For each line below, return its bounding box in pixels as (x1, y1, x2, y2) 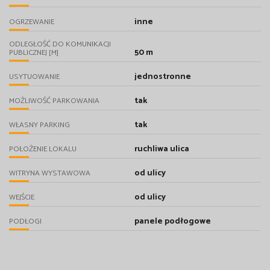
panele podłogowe (134, 215, 211, 229)
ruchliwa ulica (134, 142, 189, 157)
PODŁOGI (9, 215, 42, 228)
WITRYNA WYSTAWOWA (9, 167, 90, 180)
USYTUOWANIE (9, 71, 60, 84)
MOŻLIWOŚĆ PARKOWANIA (9, 95, 99, 108)
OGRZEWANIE (9, 16, 54, 29)
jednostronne (134, 70, 191, 84)
